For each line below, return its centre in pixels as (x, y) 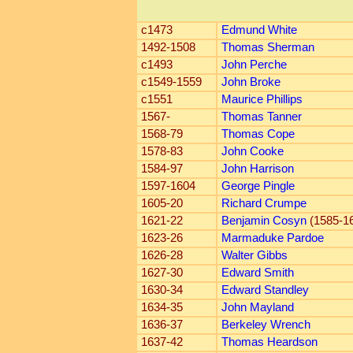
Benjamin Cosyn (264, 221)
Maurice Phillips (262, 99)
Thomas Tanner (261, 117)
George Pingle (258, 186)
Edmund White (259, 30)
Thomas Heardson (269, 342)
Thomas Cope (258, 134)
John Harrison (257, 169)
